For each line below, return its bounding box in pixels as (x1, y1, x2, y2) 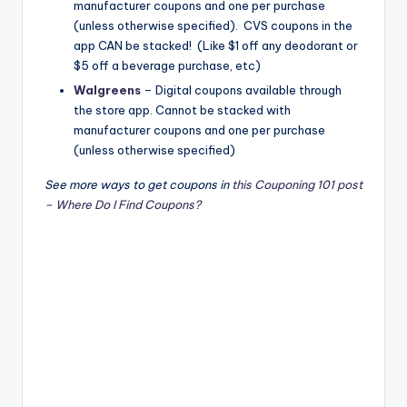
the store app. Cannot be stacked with (74, 103, 291, 118)
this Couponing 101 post (232, 177, 362, 193)
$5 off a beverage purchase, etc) (74, 58, 261, 74)
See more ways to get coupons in (45, 177, 232, 193)
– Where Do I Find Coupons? (45, 197, 201, 213)
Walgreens (74, 83, 141, 98)
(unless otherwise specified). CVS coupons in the (74, 18, 352, 34)
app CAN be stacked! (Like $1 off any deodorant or (74, 38, 358, 54)
